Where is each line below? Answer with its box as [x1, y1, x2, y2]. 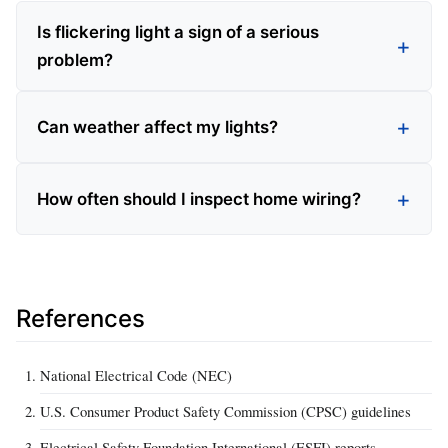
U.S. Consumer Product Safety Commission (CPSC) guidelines [40, 401, 411, 422]
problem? [37, 50, 113, 71]
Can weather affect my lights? [37, 117, 278, 138]
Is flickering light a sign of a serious [37, 22, 319, 43]
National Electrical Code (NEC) [40, 365, 232, 386]
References [16, 304, 145, 334]
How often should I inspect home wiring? [37, 189, 361, 210]
